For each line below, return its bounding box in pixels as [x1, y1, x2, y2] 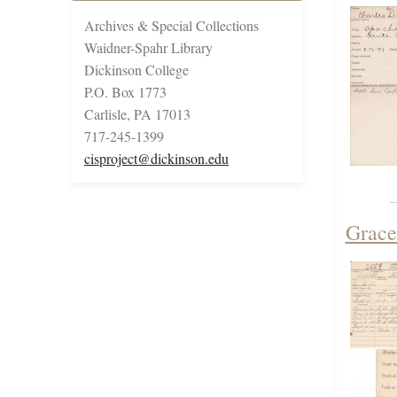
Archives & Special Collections [84, 16, 259, 35]
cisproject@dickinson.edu [84, 149, 229, 168]
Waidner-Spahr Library [84, 38, 213, 58]
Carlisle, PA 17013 [84, 105, 191, 124]
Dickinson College [84, 60, 189, 80]
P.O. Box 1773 [84, 82, 167, 102]
